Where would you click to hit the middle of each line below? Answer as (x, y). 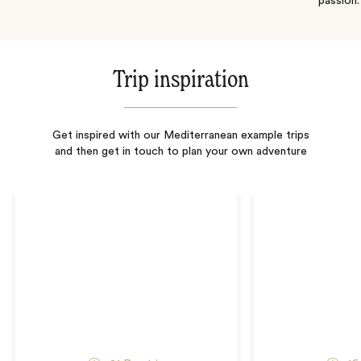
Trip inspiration (180, 80)
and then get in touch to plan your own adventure (180, 151)
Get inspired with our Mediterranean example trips (180, 135)
